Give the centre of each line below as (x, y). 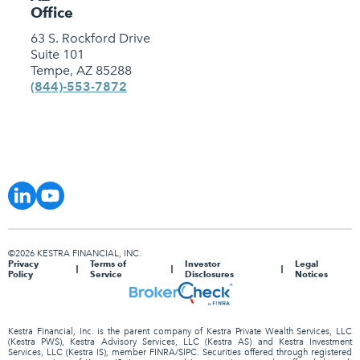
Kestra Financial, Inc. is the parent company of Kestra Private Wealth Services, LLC (180, 331)
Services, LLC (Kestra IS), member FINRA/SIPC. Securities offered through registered (180, 352)
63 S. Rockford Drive (90, 38)
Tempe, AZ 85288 (81, 70)
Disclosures (209, 274)
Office (52, 12)
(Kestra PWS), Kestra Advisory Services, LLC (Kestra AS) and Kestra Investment (180, 342)
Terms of (108, 264)
